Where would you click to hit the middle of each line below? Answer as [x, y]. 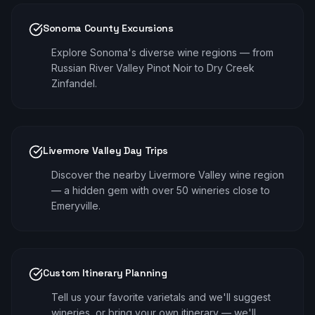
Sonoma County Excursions [108, 28]
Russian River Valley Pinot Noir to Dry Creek [153, 68]
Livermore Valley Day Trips [105, 150]
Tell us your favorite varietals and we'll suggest [161, 297]
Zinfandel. [74, 83]
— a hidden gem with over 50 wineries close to [161, 190]
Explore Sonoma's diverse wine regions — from [162, 52]
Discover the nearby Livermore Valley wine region [168, 175]
